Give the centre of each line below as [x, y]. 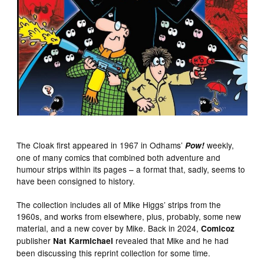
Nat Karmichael [83, 240]
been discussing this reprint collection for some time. [115, 253]
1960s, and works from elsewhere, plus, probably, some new [129, 216]
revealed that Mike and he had [171, 240]
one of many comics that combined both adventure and [119, 157]
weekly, [221, 145]
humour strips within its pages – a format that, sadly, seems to [131, 169]
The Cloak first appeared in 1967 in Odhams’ [101, 145]
